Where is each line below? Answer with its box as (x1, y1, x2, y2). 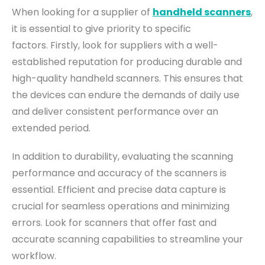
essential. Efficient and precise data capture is (12, 183, 226, 197)
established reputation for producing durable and (12, 55, 242, 69)
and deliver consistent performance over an (12, 105, 218, 119)
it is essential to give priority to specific (12, 22, 191, 36)
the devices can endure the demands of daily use (12, 88, 240, 102)
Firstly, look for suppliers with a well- (50, 38, 218, 53)
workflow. (12, 249, 56, 263)
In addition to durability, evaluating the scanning (12, 150, 233, 164)
